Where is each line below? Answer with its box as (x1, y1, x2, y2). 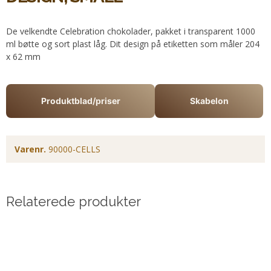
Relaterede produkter (6, 194, 141, 210)
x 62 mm (6, 51, 41, 63)
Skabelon (189, 96, 229, 106)
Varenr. (15, 143, 46, 155)
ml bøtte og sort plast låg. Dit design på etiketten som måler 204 (6, 38, 260, 50)
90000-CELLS (48, 143, 100, 155)
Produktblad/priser (41, 96, 120, 106)
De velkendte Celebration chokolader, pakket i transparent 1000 (6, 25, 255, 38)
